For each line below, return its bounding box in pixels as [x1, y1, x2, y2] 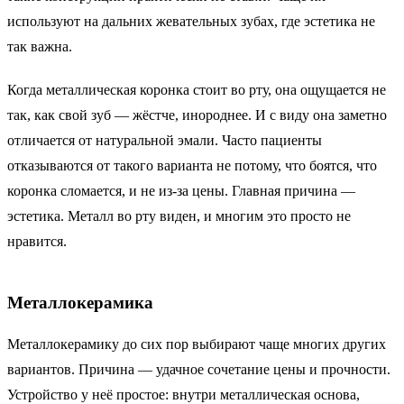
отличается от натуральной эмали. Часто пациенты [7, 132, 322, 148]
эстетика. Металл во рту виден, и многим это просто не [7, 207, 351, 224]
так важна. [7, 38, 72, 54]
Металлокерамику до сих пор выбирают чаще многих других [7, 336, 386, 353]
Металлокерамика [7, 293, 153, 313]
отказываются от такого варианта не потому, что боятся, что [7, 157, 377, 173]
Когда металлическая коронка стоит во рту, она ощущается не [7, 81, 386, 97]
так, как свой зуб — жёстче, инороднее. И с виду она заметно [7, 106, 387, 123]
